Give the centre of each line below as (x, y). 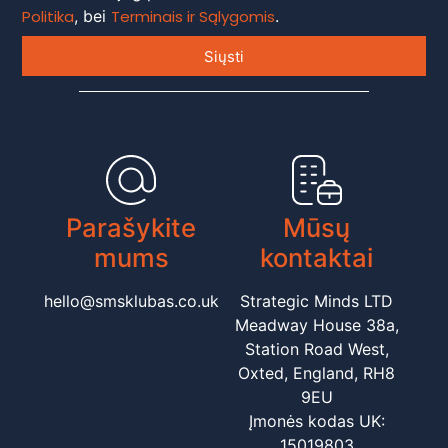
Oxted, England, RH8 (317, 373)
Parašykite (131, 228)
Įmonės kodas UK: (316, 421)
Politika (48, 16)
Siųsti (224, 56)
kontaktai (317, 258)
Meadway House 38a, (316, 325)
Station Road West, (316, 349)
